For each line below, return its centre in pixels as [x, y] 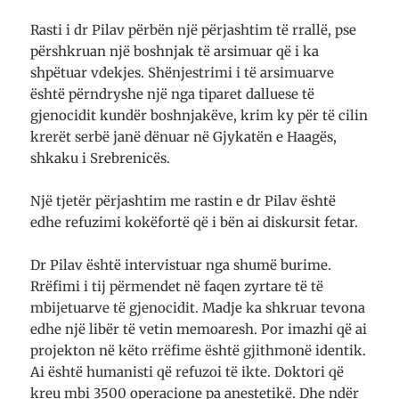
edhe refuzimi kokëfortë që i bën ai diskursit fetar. [195, 222]
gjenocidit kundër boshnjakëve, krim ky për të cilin [199, 115]
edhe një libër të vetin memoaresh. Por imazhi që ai [199, 329]
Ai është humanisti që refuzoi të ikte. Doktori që [187, 371]
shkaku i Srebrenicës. [101, 158]
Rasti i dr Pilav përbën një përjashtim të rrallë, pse [194, 29]
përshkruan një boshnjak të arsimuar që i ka [175, 51]
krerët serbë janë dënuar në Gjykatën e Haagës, [184, 136]
